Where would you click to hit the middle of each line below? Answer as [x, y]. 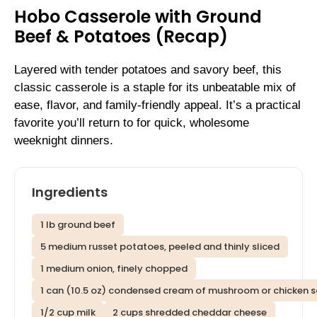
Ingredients [70, 192]
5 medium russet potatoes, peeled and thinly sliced [160, 247]
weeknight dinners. [64, 140]
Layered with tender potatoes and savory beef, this [148, 69]
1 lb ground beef [78, 225]
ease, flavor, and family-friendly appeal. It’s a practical [157, 105]
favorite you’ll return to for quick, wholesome [132, 122]
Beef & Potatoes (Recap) [121, 36]
